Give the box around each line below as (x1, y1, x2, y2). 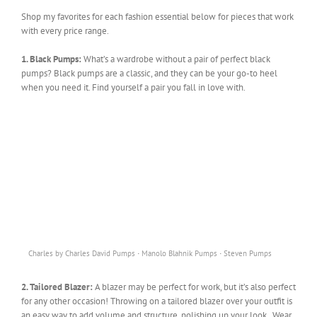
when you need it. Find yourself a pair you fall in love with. (21, 81, 246, 93)
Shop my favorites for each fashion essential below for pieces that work (21, 10, 294, 23)
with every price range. (21, 24, 109, 37)
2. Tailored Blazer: (21, 280, 95, 293)
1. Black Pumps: (21, 52, 83, 65)
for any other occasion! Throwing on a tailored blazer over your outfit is (21, 294, 292, 307)
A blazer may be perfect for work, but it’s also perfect (95, 280, 296, 293)
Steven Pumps (224, 248, 272, 258)
